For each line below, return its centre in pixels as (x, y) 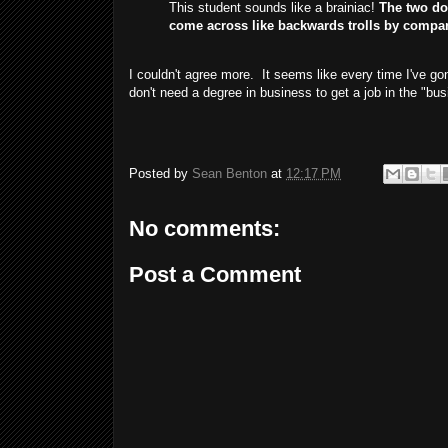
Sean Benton (229, 173)
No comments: (204, 229)
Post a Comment (215, 274)
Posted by (160, 173)
